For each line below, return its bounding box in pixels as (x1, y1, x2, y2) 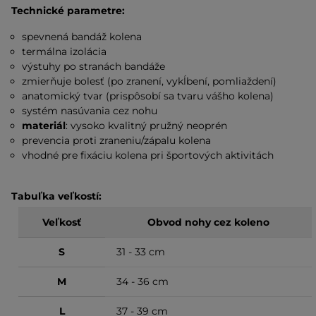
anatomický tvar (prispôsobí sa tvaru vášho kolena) (22, 90, 274, 102)
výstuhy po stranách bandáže (22, 60, 166, 73)
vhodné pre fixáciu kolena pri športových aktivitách (22, 149, 274, 162)
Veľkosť (42, 216, 81, 229)
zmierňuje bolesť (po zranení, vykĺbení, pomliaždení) (22, 75, 277, 87)
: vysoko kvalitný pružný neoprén (66, 119, 228, 132)
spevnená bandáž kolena (22, 30, 142, 43)
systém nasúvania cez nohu (22, 104, 158, 117)
